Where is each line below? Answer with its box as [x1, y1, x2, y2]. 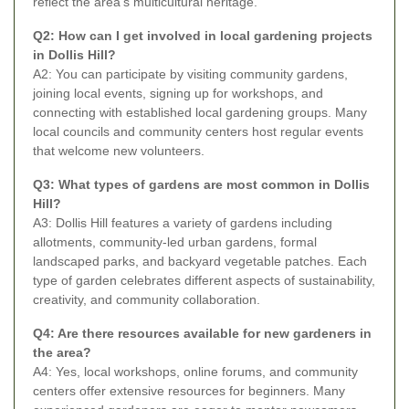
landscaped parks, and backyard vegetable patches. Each [33, 253, 367, 268]
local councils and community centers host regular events [33, 123, 363, 139]
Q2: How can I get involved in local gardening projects [33, 27, 372, 43]
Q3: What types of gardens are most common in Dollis [33, 176, 370, 192]
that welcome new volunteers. [33, 142, 204, 158]
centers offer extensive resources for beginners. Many [33, 383, 345, 398]
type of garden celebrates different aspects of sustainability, [33, 272, 375, 288]
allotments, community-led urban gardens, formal [33, 234, 317, 249]
